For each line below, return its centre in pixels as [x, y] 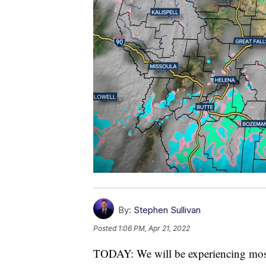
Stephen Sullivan [167, 210]
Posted [106, 229]
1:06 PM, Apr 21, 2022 [154, 229]
